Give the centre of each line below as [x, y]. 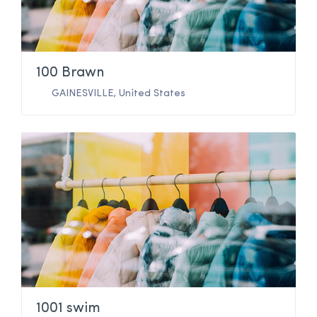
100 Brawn [70, 73]
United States [152, 94]
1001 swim [68, 308]
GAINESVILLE [83, 94]
